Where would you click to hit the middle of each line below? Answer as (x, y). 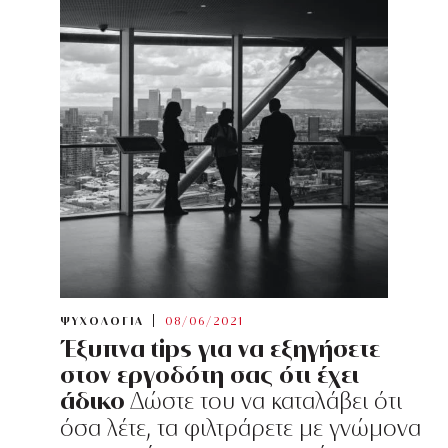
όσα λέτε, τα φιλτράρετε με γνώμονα (240, 428)
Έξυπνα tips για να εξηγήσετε (220, 348)
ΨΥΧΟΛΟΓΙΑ (102, 321)
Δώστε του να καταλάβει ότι (263, 401)
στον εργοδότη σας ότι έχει (209, 374)
